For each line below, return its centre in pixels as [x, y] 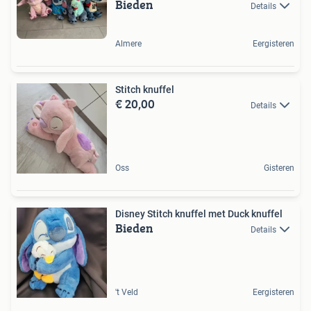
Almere [128, 43]
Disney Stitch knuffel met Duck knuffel [199, 213]
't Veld [127, 292]
